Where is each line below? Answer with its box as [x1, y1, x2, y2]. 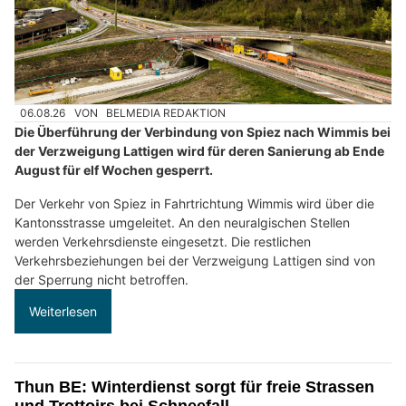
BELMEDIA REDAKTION [106, 106, 227, 121]
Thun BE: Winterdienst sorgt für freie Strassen [14, 378, 374, 397]
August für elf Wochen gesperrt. [14, 162, 213, 179]
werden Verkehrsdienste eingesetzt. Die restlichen [14, 234, 311, 250]
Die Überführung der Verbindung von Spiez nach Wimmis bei [14, 124, 391, 140]
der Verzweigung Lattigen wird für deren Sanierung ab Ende [14, 143, 384, 159]
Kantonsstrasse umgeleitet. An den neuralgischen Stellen [14, 215, 350, 231]
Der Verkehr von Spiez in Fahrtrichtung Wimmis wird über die [14, 196, 374, 212]
